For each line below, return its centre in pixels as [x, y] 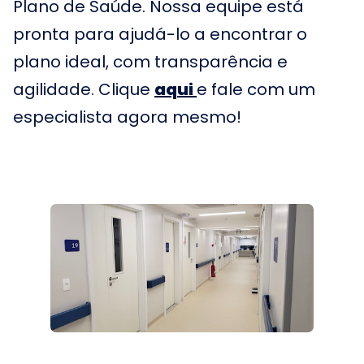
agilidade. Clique [84, 89]
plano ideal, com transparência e [150, 62]
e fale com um [256, 89]
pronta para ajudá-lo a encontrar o [160, 34]
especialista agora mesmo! [127, 117]
